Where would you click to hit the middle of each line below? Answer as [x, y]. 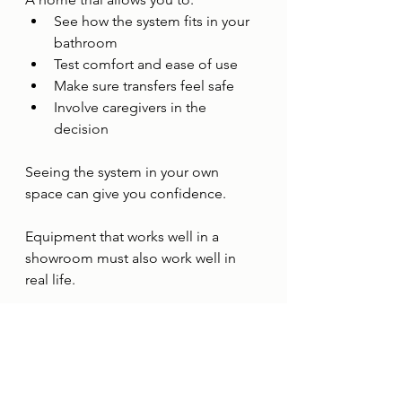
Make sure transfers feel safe [144, 86]
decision [81, 129]
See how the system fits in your [153, 21]
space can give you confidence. [126, 193]
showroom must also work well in [132, 258]
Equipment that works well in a [124, 236]
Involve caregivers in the [132, 107]
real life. [50, 280]
